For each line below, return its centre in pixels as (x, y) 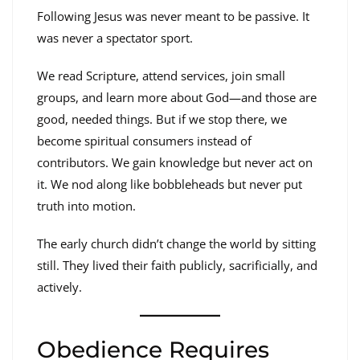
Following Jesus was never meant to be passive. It (173, 16)
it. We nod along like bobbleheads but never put (170, 184)
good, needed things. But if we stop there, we (162, 119)
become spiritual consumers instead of (144, 140)
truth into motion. (86, 205)
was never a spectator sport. (115, 37)
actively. (59, 286)
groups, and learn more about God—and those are (177, 97)
